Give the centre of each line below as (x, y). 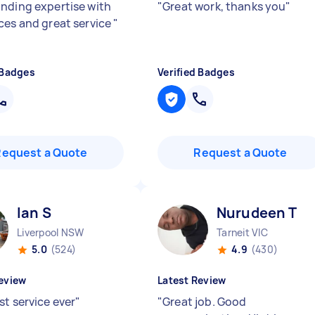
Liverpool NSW (51, 232)
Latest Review (192, 280)
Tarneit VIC (242, 232)
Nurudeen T (257, 213)
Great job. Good (205, 302)
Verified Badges (196, 72)
